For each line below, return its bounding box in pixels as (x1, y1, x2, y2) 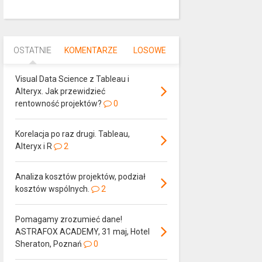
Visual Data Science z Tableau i (15, 74, 129, 84)
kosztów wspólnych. (15, 184, 89, 194)
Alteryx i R (15, 142, 52, 151)
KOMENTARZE (64, 46, 118, 56)
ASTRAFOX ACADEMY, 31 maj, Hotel (15, 227, 150, 237)
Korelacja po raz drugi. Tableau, (15, 129, 130, 139)
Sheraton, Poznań (15, 239, 82, 249)
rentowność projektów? (15, 99, 102, 109)
